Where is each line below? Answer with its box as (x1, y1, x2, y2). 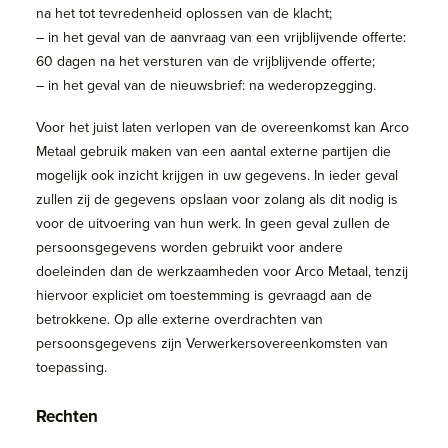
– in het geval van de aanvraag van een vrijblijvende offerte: (36, 27, 406, 47)
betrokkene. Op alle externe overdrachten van (36, 309, 323, 329)
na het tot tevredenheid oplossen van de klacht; (36, 3, 332, 23)
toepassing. (36, 357, 107, 377)
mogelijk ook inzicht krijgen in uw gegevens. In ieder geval (36, 165, 398, 185)
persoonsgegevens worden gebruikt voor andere (36, 237, 343, 257)
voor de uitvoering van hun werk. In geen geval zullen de (36, 213, 390, 233)
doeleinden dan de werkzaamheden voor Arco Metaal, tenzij (36, 261, 408, 281)
